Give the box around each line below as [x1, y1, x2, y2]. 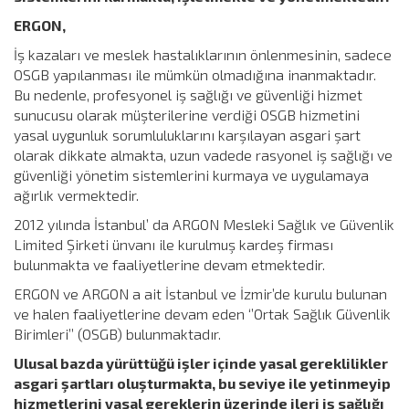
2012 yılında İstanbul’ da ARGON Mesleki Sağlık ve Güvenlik [14, 215, 394, 233]
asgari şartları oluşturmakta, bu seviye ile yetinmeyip [14, 373, 391, 392]
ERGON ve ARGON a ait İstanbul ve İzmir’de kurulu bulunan [14, 284, 387, 302]
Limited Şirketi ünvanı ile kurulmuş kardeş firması [14, 235, 333, 253]
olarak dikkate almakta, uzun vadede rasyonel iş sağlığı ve [14, 145, 393, 163]
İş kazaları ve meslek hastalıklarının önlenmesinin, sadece [14, 45, 392, 63]
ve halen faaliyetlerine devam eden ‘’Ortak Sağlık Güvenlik [14, 304, 391, 322]
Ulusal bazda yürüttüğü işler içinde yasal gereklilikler [14, 353, 388, 372]
